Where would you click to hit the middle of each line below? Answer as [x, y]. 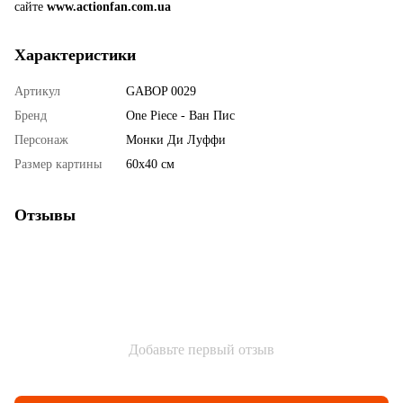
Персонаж [41, 139]
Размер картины [58, 164]
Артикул [37, 91]
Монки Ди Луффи [176, 139]
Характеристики [75, 54]
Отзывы [45, 215]
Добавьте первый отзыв [201, 349]
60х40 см [150, 164]
